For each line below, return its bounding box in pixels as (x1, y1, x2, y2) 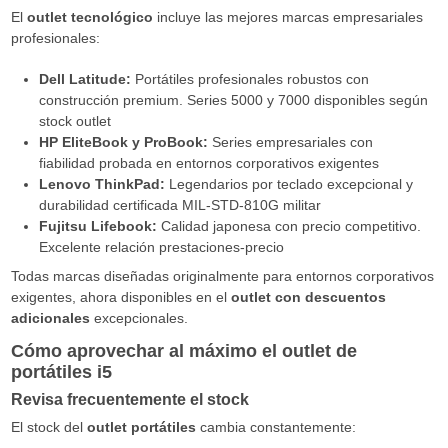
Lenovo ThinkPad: (38, 175, 165, 192)
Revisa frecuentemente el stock (10, 390, 249, 408)
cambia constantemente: (195, 418, 356, 435)
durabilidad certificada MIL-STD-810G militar (38, 196, 321, 213)
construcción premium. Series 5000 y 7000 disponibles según (38, 91, 428, 108)
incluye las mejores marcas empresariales (152, 9, 423, 26)
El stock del (10, 418, 87, 435)
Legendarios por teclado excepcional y (164, 175, 413, 192)
